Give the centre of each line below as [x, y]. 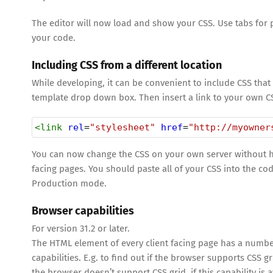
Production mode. [69, 183]
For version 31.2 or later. [81, 228]
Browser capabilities [83, 211]
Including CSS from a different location [127, 66]
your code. [54, 38]
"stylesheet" [122, 127]
